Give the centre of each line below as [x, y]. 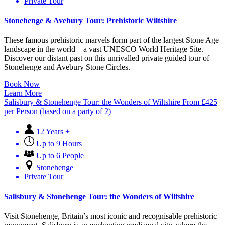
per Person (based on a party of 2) [58, 111]
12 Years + [53, 132]
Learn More [23, 93]
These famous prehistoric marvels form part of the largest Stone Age [111, 40]
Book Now [22, 84]
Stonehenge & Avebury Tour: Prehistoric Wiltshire [90, 21]
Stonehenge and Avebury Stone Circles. [67, 67]
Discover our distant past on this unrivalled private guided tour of [107, 58]
